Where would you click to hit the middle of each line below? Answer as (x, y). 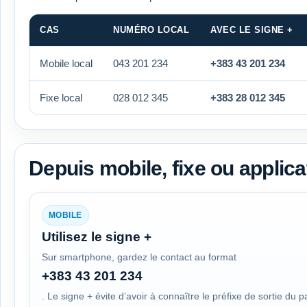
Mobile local (66, 63)
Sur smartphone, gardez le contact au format (139, 257)
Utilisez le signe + (97, 236)
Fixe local (61, 97)
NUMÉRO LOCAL (151, 29)
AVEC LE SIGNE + (252, 29)
